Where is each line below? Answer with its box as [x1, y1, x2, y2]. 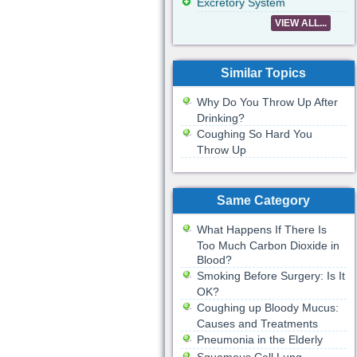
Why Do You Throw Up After [196, 96, 338, 108]
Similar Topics [221, 66, 306, 80]
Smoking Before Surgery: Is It [196, 269, 345, 282]
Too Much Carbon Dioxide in [196, 239, 339, 252]
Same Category [217, 194, 310, 207]
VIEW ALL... [274, 18, 327, 29]
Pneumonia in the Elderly [196, 333, 323, 346]
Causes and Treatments [196, 317, 318, 330]
